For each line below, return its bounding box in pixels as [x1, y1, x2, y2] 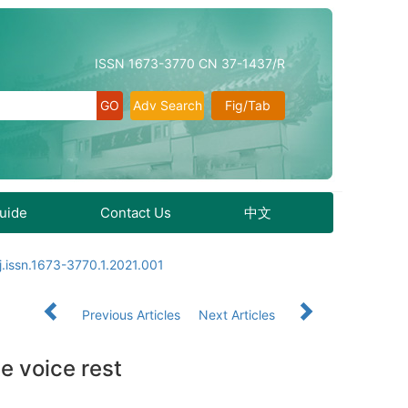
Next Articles [199, 307, 279, 322]
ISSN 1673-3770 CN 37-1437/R [95, 56, 285, 71]
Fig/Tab [225, 97, 271, 113]
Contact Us [100, 204, 171, 221]
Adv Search [132, 97, 202, 113]
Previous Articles [78, 307, 184, 322]
